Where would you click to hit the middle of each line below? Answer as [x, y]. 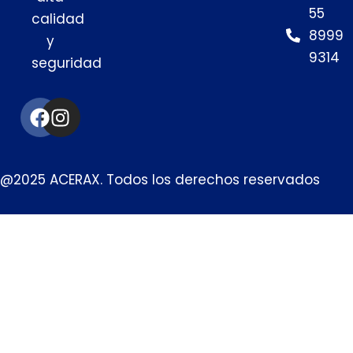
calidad [58, 19]
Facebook [87, 107]
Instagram [111, 107]
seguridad [67, 63]
